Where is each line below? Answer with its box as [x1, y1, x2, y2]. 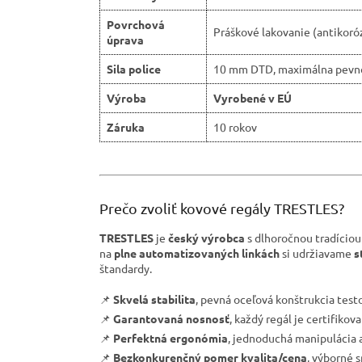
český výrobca [168, 230, 245, 246]
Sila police [107, 61, 161, 77]
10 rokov [213, 120, 257, 135]
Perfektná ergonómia [113, 330, 228, 346]
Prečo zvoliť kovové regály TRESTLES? [99, 200, 344, 217]
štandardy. [99, 261, 152, 276]
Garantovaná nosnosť [113, 311, 229, 326]
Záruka [107, 120, 145, 135]
